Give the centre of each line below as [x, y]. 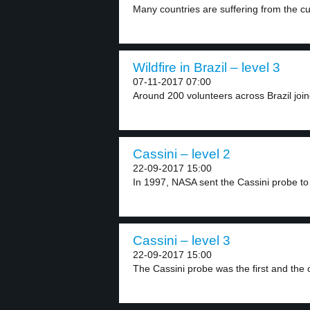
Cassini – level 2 [182, 154]
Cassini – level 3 [182, 240]
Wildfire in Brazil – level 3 [207, 67]
